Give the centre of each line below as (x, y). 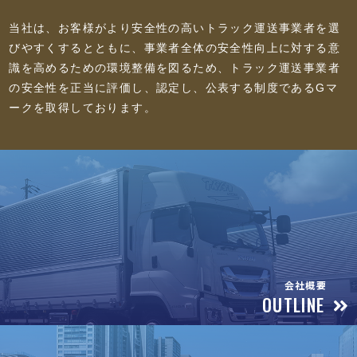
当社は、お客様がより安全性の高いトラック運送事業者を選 (175, 28)
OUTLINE (293, 305)
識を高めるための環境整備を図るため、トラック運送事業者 (175, 68)
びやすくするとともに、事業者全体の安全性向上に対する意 (175, 48)
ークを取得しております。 (83, 108)
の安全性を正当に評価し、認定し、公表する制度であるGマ (174, 88)
